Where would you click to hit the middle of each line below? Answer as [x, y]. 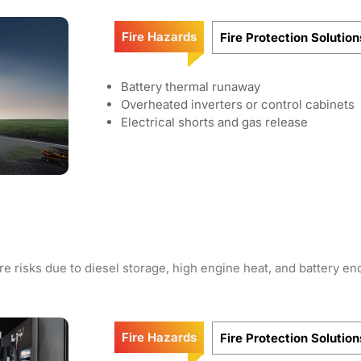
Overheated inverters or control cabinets [238, 104]
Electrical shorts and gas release [214, 122]
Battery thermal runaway [191, 87]
